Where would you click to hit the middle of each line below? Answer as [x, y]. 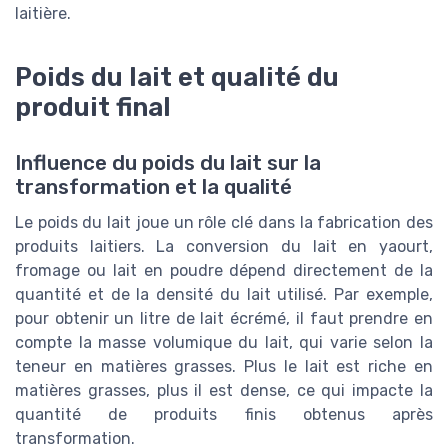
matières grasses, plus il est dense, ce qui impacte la [224, 390]
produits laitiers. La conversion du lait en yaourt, [224, 246]
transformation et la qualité [153, 186]
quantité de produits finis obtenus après [224, 414]
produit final [93, 106]
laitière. [43, 13]
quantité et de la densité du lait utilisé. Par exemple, [224, 294]
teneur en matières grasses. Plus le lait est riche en [224, 366]
